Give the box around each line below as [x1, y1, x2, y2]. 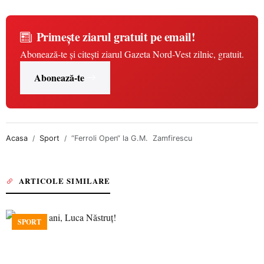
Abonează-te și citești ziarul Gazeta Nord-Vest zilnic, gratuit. [20, 48, 244, 60]
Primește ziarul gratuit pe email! [36, 28, 196, 45]
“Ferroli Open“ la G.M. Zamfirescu [71, 134, 192, 143]
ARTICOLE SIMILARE [19, 175, 110, 186]
